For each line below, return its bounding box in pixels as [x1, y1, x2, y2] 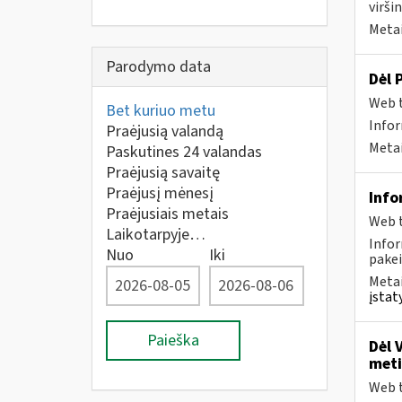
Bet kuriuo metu [106, 100, 215, 122]
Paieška [147, 329, 199, 352]
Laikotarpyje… [106, 223, 205, 246]
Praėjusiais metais [106, 203, 229, 225]
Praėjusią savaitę [106, 162, 220, 184]
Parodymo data [106, 56, 211, 78]
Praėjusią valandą [106, 120, 223, 143]
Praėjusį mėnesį [106, 182, 214, 205]
